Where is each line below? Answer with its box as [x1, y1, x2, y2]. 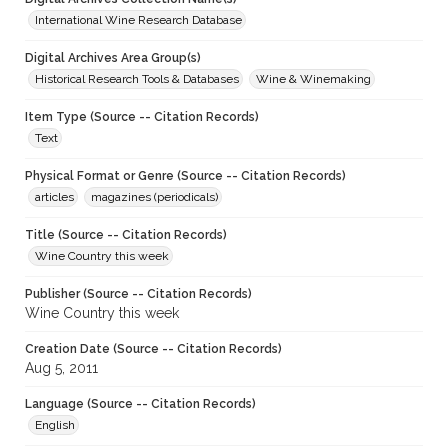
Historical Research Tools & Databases [35, 72, 239, 87]
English [35, 418, 75, 433]
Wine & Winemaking [256, 72, 371, 87]
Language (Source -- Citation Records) [25, 397, 256, 412]
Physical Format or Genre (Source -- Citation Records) [25, 169, 346, 184]
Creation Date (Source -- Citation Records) [25, 342, 282, 357]
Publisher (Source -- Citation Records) [25, 287, 252, 302]
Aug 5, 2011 [25, 360, 98, 377]
